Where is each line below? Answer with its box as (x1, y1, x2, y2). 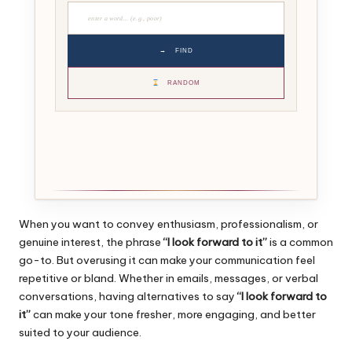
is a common (267, 235, 333, 250)
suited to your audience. (19, 325, 141, 340)
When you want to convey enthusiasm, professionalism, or (19, 217, 318, 232)
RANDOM (165, 79, 201, 87)
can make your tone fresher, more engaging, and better (31, 307, 316, 322)
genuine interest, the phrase (19, 235, 163, 250)
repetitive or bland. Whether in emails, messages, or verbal (19, 271, 318, 286)
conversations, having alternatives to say (19, 289, 237, 304)
